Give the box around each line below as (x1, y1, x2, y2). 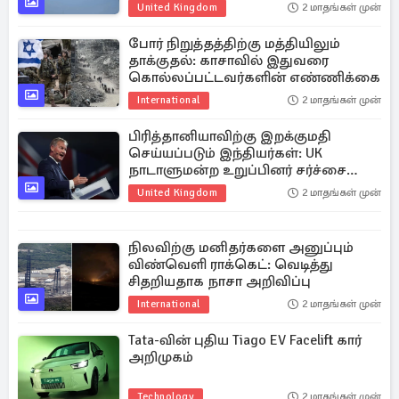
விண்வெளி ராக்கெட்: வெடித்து (128, 256, 333, 273)
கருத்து (128, 178, 175, 196)
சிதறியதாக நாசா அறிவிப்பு (128, 273, 311, 290)
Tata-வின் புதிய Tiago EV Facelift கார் (128, 331, 362, 349)
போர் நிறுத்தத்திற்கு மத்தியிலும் (128, 35, 340, 53)
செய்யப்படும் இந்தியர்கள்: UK (128, 144, 322, 162)
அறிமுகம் (128, 348, 193, 366)
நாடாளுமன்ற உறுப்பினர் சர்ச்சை (128, 161, 346, 179)
